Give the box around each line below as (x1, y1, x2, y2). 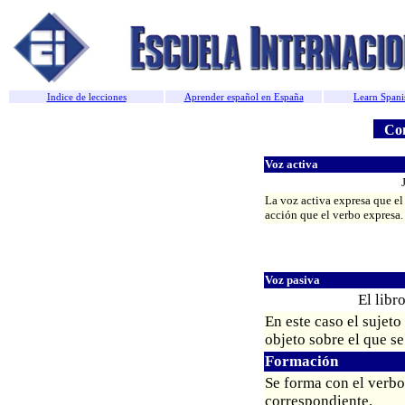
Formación (264, 353, 338, 371)
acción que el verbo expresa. (264, 208, 403, 222)
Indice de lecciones (46, 91, 127, 102)
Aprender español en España (184, 91, 304, 102)
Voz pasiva (264, 273, 320, 287)
